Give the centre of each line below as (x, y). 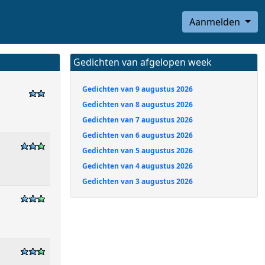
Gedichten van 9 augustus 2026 (138, 89)
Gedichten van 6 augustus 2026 (138, 135)
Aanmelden (216, 22)
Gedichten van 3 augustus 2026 (138, 181)
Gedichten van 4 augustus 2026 (138, 166)
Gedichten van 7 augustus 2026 (138, 120)
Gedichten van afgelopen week (143, 62)
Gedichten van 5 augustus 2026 (138, 151)
